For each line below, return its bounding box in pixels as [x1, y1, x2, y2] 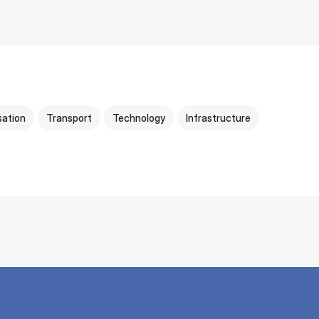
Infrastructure [186, 112, 251, 124]
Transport [46, 112, 92, 124]
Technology [113, 112, 165, 124]
